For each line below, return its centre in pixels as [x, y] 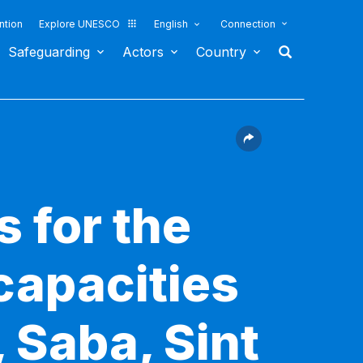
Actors [143, 52]
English [171, 24]
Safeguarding [49, 52]
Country [221, 52]
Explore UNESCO [79, 24]
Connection [248, 24]
